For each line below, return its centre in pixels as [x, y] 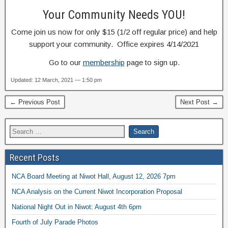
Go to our [66, 62]
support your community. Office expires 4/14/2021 [114, 44]
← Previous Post [35, 102]
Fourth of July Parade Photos [55, 222]
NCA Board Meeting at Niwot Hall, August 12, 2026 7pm [94, 176]
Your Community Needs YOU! [114, 15]
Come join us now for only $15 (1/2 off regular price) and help [114, 32]
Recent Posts [35, 157]
